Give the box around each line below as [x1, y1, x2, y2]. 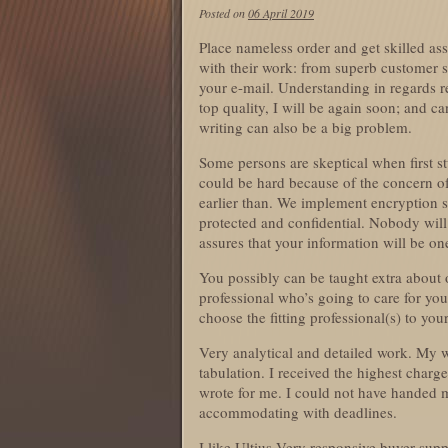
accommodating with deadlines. [199, 402, 397, 422]
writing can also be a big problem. [199, 117, 412, 137]
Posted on [199, 5, 248, 21]
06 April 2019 [248, 5, 314, 21]
